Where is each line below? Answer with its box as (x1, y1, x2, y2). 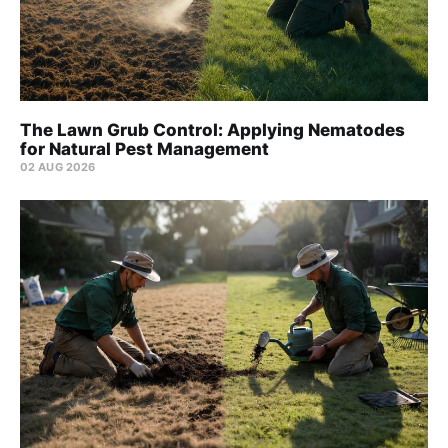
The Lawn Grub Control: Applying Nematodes (20, 120, 405, 141)
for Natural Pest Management (20, 139, 269, 160)
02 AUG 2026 (20, 160, 96, 175)
